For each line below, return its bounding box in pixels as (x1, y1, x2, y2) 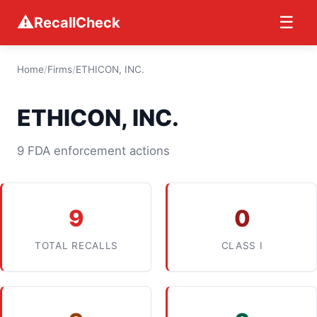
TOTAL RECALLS (35, 240, 118, 251)
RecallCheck (34, 14, 120, 31)
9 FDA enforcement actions (17, 144, 170, 158)
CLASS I (221, 240, 263, 251)
